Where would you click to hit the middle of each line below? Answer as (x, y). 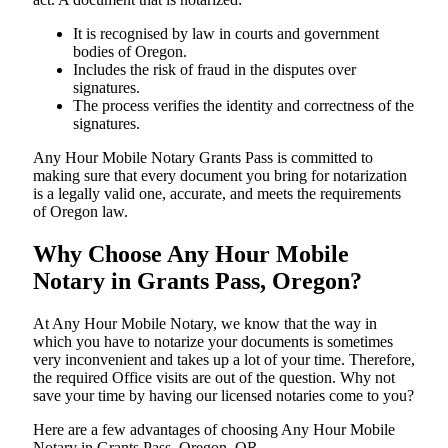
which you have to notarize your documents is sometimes (213, 341)
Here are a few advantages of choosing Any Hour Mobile (214, 429)
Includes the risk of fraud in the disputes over (214, 69)
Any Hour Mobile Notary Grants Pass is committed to (203, 157)
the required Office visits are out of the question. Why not (214, 377)
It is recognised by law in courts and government (226, 33)
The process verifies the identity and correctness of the (243, 105)
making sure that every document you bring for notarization (220, 175)
